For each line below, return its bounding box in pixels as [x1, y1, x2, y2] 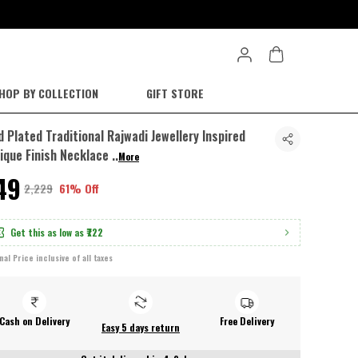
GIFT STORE [145, 85, 204, 101]
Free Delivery [220, 314, 275, 328]
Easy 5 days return [101, 320, 180, 334]
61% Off [59, 180, 99, 197]
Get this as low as [10, 225, 84, 239]
